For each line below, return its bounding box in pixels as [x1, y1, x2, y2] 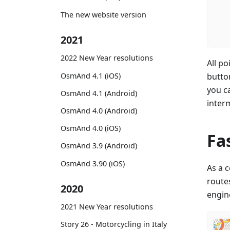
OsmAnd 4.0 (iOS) [61, 123, 121, 133]
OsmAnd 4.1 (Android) [61, 88, 137, 98]
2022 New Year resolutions [61, 53, 153, 63]
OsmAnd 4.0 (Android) [61, 105, 137, 116]
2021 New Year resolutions [61, 202, 153, 212]
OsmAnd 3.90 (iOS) [61, 158, 125, 168]
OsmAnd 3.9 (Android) [61, 141, 137, 151]
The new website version [61, 9, 146, 20]
